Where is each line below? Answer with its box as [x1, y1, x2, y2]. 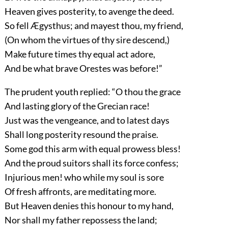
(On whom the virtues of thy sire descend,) [4, 34, 169, 46]
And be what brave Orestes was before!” [4, 63, 162, 74]
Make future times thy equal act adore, [4, 48, 155, 60]
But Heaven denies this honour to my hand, [4, 200, 174, 212]
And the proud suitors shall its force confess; [4, 157, 179, 169]
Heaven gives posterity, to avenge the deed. [4, 6, 174, 17]
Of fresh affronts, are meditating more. [4, 186, 156, 197]
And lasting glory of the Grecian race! [4, 100, 150, 112]
